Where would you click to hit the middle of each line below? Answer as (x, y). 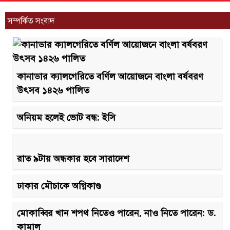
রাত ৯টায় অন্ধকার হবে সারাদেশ (73, 158)
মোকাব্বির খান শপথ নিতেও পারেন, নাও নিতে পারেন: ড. (117, 213)
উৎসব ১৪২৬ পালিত (53, 90)
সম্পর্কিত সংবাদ (31, 21)
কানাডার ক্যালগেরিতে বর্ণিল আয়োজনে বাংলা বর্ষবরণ (110, 76)
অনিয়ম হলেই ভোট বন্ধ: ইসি (66, 117)
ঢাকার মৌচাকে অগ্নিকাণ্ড (59, 186)
